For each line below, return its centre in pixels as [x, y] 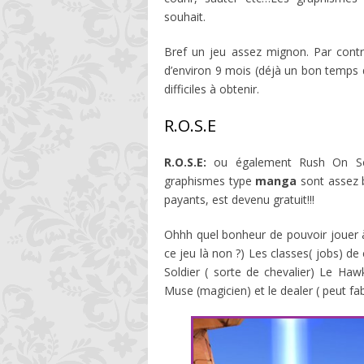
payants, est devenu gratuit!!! [239, 199]
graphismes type [210, 181]
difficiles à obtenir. [212, 89]
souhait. [185, 17]
